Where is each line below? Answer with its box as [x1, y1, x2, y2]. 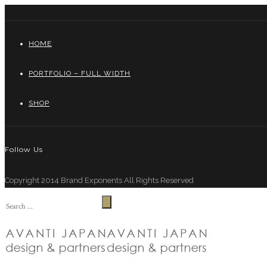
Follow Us [5, 144, 43, 154]
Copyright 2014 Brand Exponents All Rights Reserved [5, 175, 194, 185]
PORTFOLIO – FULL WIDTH [29, 69, 131, 77]
